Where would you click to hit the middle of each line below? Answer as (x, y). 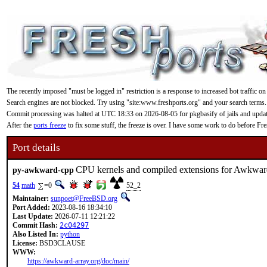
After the (20, 125)
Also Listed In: (35, 234)
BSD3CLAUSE (61, 243)
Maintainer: (31, 198)
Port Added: (31, 207)
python (70, 234)
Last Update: (33, 216)
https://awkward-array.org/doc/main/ (78, 261)
